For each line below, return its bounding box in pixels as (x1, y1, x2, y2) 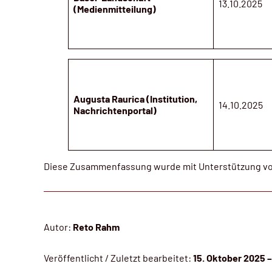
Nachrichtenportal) (73, 104, 157, 116)
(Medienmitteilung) (73, 2, 156, 15)
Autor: (44, 220, 73, 233)
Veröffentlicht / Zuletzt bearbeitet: (44, 251, 193, 263)
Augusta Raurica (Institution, (73, 92, 197, 104)
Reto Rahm (73, 220, 120, 233)
